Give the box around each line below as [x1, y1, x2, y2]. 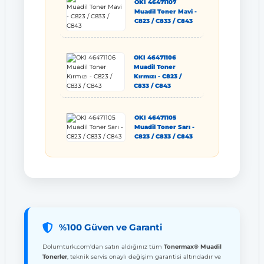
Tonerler [42, 253, 67, 261]
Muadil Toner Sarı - [134, 123, 194, 131]
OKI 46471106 [134, 54, 177, 62]
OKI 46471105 [134, 114, 176, 122]
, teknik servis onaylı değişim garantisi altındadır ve [67, 253, 221, 261]
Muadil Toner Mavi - [134, 8, 197, 16]
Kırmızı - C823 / [134, 72, 182, 81]
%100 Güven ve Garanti [59, 222, 163, 233]
